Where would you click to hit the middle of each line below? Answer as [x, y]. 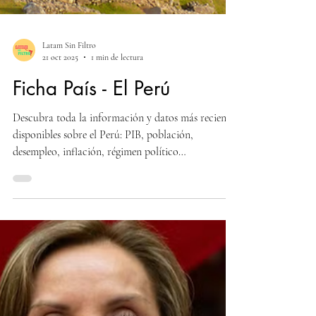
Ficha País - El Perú [91, 212]
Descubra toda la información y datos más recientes [125, 242]
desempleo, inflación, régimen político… [99, 276]
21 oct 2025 [60, 181]
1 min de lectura [117, 181]
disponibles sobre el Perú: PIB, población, [103, 259]
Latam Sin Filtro [69, 169]
